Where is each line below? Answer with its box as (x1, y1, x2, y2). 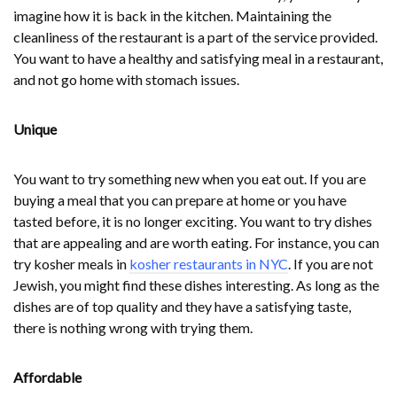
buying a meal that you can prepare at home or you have (13, 191, 346, 209)
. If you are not (288, 255, 373, 273)
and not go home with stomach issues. (13, 71, 239, 89)
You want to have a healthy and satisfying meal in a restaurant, (13, 50, 383, 67)
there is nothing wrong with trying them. (13, 319, 253, 337)
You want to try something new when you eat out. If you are (13, 170, 366, 188)
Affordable (13, 369, 82, 386)
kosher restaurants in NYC (129, 255, 288, 273)
